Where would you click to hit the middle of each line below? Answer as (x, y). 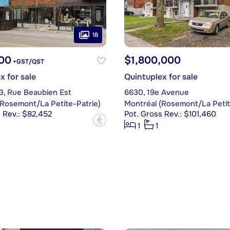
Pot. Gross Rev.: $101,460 (170, 114)
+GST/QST (27, 62)
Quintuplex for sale (161, 77)
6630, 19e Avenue (156, 93)
